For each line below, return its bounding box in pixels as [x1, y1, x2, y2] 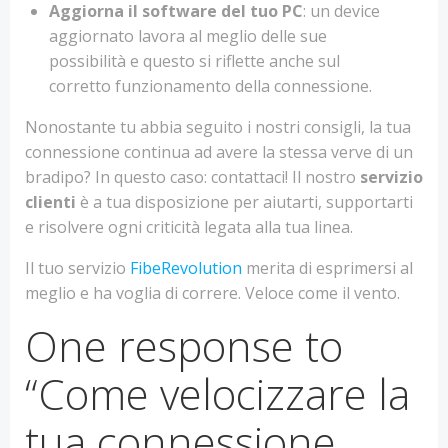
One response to [25, 317, 343, 374]
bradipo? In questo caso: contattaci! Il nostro [25, 166, 360, 188]
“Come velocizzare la [25, 365, 410, 422]
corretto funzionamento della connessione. [49, 75, 372, 97]
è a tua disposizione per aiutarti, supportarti [80, 191, 413, 213]
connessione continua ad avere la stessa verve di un [25, 141, 413, 163]
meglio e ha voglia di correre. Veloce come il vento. [25, 282, 400, 304]
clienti [25, 191, 80, 213]
